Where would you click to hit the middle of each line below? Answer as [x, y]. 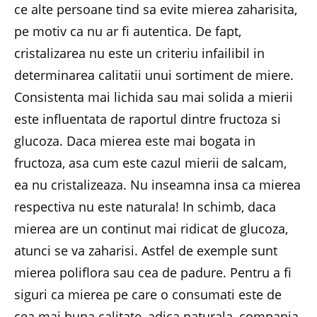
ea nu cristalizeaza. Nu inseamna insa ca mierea [157, 184]
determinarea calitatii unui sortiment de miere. [154, 75]
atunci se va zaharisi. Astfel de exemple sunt [146, 250]
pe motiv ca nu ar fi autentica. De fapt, [128, 31]
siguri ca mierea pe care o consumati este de [148, 294]
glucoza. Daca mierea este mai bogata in [135, 140]
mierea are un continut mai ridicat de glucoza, [151, 228]
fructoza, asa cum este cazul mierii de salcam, [150, 162]
